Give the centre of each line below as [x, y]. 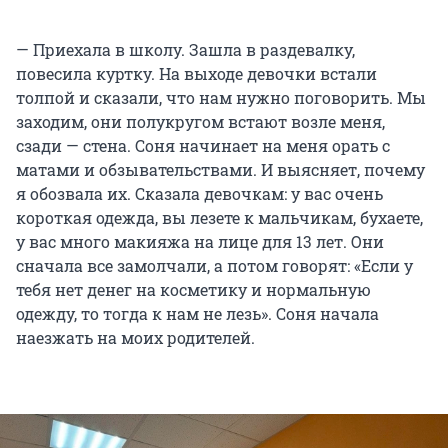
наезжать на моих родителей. [135, 338]
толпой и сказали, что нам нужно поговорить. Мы [221, 98]
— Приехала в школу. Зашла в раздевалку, [185, 50]
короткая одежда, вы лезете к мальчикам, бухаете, [219, 218]
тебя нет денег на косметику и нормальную [193, 290]
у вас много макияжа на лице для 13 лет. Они [200, 242]
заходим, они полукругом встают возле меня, [200, 122]
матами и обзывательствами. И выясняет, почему [220, 170]
